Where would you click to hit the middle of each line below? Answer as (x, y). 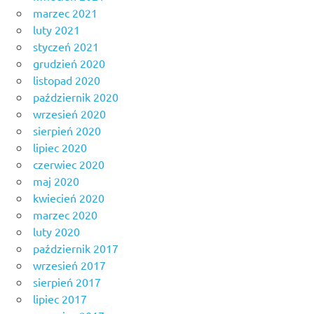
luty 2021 (56, 30)
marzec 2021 (65, 13)
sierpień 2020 (67, 131)
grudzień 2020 (69, 63)
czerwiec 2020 (69, 164)
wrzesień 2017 (69, 265)
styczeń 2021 (66, 47)
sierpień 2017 (67, 282)
